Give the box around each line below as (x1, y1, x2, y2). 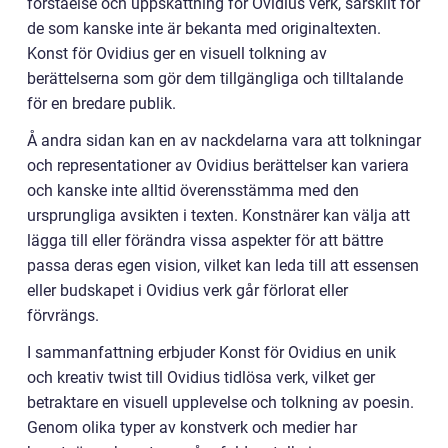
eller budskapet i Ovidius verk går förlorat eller (27, 281, 348, 301)
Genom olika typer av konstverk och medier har (27, 418, 357, 438)
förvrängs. (27, 306, 99, 326)
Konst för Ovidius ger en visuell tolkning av (27, 44, 327, 64)
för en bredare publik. (27, 94, 176, 114)
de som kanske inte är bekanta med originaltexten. (27, 19, 381, 39)
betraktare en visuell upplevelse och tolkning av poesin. (27, 393, 414, 413)
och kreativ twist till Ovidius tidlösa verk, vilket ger (27, 368, 375, 388)
